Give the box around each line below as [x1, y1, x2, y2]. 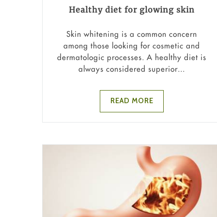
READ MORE [110, 96, 154, 106]
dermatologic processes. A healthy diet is [57, 52, 206, 62]
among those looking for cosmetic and [63, 40, 200, 50]
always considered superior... [78, 63, 185, 74]
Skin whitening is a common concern [66, 29, 197, 39]
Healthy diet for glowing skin [69, 4, 195, 15]
